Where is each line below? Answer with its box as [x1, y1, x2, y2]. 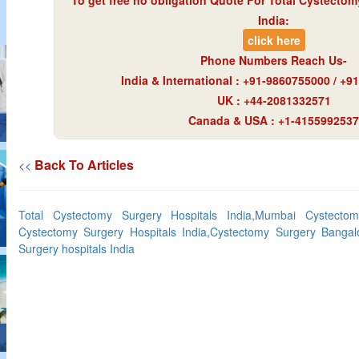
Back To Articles [34, 155, 134, 174]
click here [247, 32, 301, 48]
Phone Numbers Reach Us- [200, 52, 347, 68]
